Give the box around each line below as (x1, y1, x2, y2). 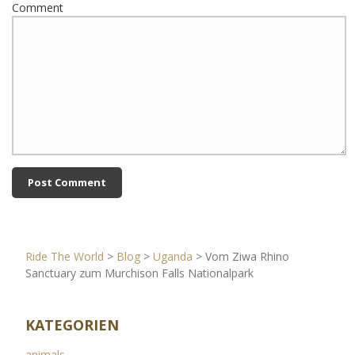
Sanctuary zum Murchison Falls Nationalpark (25, 265, 254, 281)
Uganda (152, 249, 193, 265)
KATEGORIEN (25, 315, 119, 335)
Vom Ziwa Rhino (204, 249, 289, 265)
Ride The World (25, 249, 104, 265)
